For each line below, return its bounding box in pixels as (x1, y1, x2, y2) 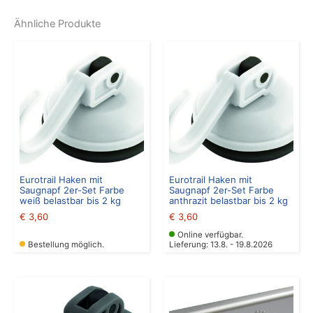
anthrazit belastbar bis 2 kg (169, 195, 288, 207)
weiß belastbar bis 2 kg (20, 195, 121, 207)
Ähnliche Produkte (14, 17, 101, 31)
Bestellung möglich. (28, 239, 104, 249)
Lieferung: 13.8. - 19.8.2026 (169, 239, 272, 249)
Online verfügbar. (177, 229, 243, 240)
